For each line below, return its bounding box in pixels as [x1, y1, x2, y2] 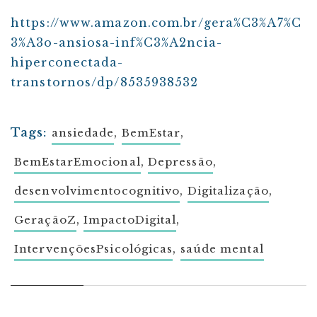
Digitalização [187, 184, 269, 198]
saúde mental [180, 242, 264, 256]
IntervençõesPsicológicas [14, 242, 173, 256]
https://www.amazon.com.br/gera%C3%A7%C [11, 16, 301, 30]
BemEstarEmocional [14, 155, 141, 169]
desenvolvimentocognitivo [14, 184, 180, 198]
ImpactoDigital [83, 213, 177, 227]
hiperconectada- [11, 55, 124, 70]
